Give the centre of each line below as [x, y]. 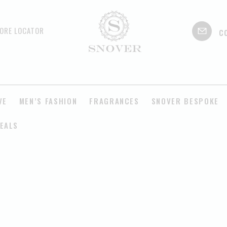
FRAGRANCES [114, 101]
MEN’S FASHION [48, 101]
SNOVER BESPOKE [185, 101]
